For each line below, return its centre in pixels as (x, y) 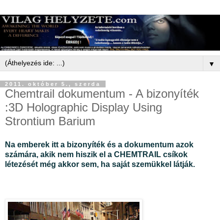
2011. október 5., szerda (53, 84)
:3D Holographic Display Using (83, 107)
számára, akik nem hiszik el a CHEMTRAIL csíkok (96, 154)
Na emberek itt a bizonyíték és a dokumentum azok (99, 144)
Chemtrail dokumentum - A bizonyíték (102, 93)
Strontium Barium (50, 121)
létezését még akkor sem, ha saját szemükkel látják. (100, 164)
